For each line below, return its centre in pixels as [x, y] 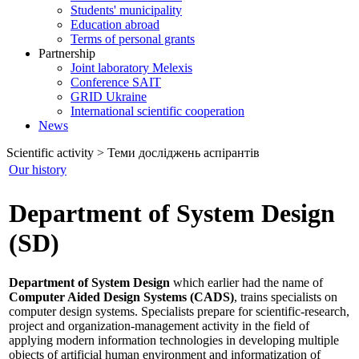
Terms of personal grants [133, 39]
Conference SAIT [116, 82]
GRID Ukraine [109, 97]
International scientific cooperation [157, 111]
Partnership [67, 53]
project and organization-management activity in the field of [159, 325]
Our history [38, 169]
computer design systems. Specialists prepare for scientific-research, [179, 311]
